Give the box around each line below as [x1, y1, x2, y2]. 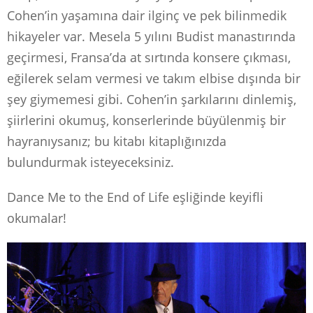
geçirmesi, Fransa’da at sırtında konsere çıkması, [7, 48, 291, 66]
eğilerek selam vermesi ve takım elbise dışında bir [7, 69, 300, 87]
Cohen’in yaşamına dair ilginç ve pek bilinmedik [7, 6, 286, 24]
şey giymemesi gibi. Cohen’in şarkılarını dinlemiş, [7, 90, 296, 108]
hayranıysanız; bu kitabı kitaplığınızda [7, 132, 226, 150]
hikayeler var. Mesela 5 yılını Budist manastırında [7, 27, 296, 45]
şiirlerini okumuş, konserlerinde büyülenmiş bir [7, 111, 286, 129]
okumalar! [7, 209, 66, 226]
